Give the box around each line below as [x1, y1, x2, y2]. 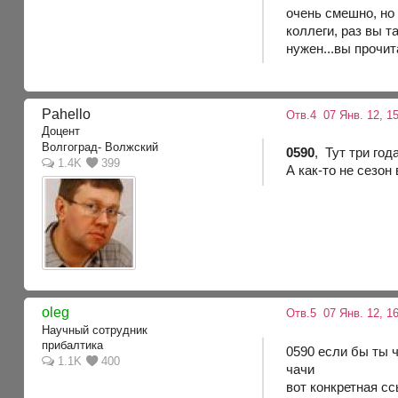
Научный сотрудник [42, 322, 148, 337]
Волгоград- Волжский [42, 139, 159, 154]
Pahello [42, 106, 92, 122]
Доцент [42, 124, 81, 139]
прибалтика [42, 338, 104, 353]
